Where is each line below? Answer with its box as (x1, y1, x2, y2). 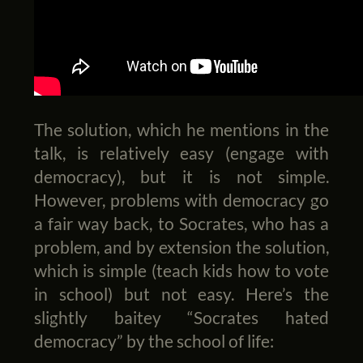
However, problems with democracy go (33, 190, 330, 211)
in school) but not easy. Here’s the (33, 284, 330, 305)
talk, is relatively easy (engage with (33, 143, 330, 164)
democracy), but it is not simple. (33, 166, 330, 187)
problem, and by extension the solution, (33, 237, 330, 258)
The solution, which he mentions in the (33, 119, 330, 140)
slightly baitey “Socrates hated (33, 307, 330, 328)
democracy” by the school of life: (33, 331, 274, 352)
